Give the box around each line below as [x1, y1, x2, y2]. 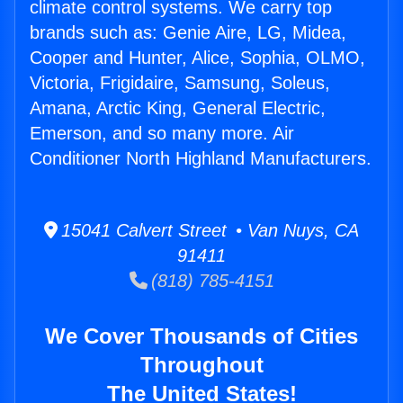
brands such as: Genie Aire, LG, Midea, [30, 22, 346, 43]
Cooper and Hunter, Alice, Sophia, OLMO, [30, 48, 365, 68]
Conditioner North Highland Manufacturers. [30, 148, 372, 169]
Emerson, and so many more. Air [30, 123, 294, 144]
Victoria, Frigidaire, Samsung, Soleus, [30, 73, 330, 94]
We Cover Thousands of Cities [45, 324, 358, 349]
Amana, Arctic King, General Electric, [30, 98, 326, 119]
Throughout [139, 353, 264, 378]
